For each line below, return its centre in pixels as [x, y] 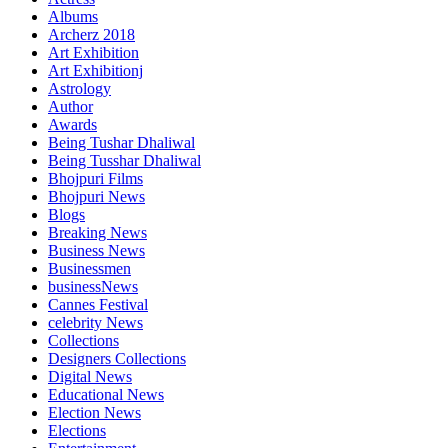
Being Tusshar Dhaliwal [124, 161]
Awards [72, 125]
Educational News [106, 395]
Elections [77, 431]
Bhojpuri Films [95, 179]
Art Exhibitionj [95, 71]
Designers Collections [117, 359]
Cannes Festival [98, 305]
